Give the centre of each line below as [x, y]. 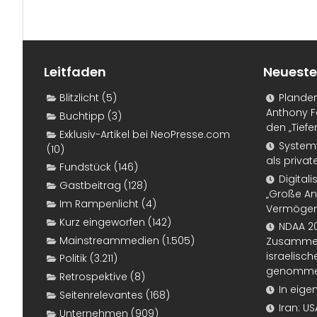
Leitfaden [75, 71]
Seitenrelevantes [101, 295]
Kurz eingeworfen [102, 222]
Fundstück [85, 167]
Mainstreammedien [109, 240]
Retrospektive [93, 277]
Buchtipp [82, 116]
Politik [73, 259]
